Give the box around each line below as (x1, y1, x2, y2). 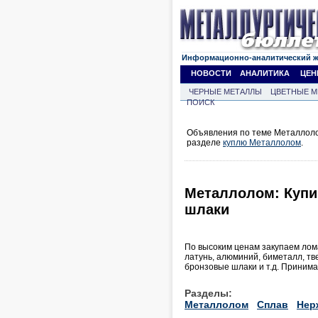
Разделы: (185, 287, 232, 299)
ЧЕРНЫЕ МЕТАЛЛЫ (189, 87, 262, 96)
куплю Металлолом (223, 138, 301, 148)
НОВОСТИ (191, 69, 231, 77)
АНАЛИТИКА (240, 69, 290, 77)
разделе (187, 138, 223, 148)
